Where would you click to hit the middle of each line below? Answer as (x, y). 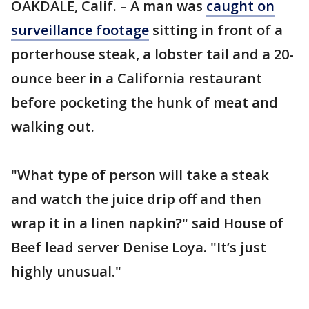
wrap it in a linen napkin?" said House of (147, 223)
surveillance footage (80, 30)
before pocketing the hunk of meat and (144, 102)
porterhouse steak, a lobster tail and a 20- (152, 54)
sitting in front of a (216, 30)
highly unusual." (66, 271)
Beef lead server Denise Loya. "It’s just (139, 247)
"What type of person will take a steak (140, 175)
